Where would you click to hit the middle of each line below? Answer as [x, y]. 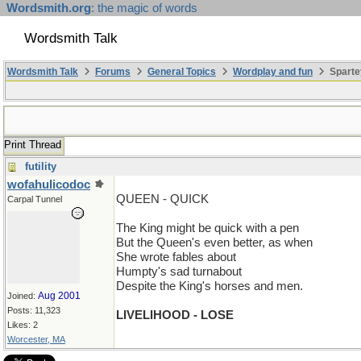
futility [41, 166]
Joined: [23, 296]
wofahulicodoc [49, 185]
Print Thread [33, 145]
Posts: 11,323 [34, 310]
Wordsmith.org [49, 8]
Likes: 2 [23, 325]
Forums [113, 72]
